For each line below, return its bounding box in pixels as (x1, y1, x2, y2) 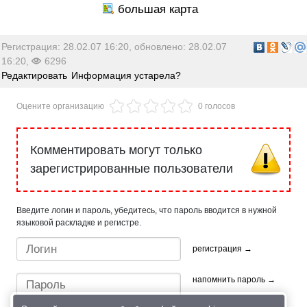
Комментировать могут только (30, 143, 202, 157)
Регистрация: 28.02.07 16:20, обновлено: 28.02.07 (1, 41, 228, 53)
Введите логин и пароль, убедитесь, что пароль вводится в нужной (16, 205, 277, 215)
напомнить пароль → (192, 275, 275, 285)
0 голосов (198, 101, 235, 112)
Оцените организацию (16, 101, 104, 112)
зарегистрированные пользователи (30, 161, 233, 175)
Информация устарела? (71, 70, 182, 82)
